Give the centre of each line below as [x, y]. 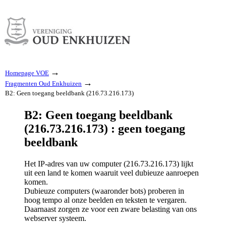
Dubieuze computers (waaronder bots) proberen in [104, 191]
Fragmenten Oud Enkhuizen [43, 83]
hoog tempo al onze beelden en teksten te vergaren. [105, 200]
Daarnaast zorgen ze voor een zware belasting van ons [110, 209]
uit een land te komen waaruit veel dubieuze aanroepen [111, 173]
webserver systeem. [55, 218]
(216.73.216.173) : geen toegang [105, 128]
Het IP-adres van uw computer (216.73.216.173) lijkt [109, 163]
